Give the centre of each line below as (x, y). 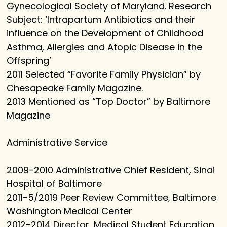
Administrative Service (57, 143)
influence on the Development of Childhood (105, 33)
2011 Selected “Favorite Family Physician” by (104, 74)
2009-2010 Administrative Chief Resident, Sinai (111, 170)
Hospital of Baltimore (54, 184)
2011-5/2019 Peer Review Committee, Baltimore (112, 198)
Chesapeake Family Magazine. (75, 88)
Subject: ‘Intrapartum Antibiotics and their (101, 20)
